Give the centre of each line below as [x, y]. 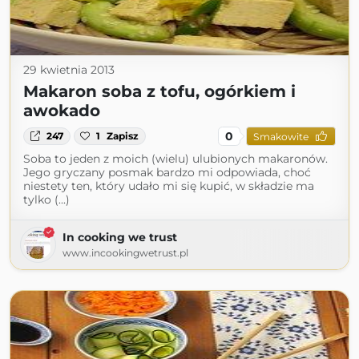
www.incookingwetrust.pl [125, 253]
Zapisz [123, 136]
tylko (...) [46, 200]
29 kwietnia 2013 [69, 70]
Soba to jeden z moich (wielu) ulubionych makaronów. [175, 159]
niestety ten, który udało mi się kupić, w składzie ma [169, 186]
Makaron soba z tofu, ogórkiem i [159, 91]
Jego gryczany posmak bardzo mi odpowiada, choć [167, 172]
